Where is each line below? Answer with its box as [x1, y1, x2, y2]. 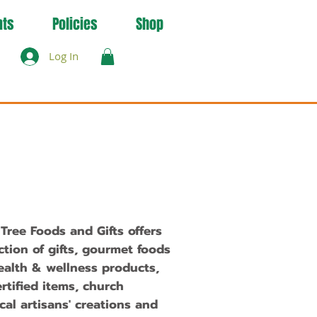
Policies [52, 13, 98, 35]
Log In [49, 49, 79, 63]
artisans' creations [21, 294, 131, 313]
